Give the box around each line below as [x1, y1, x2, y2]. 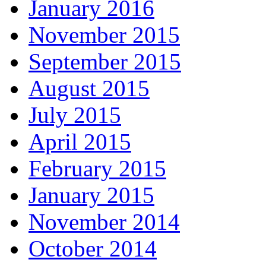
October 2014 [28, 236, 157, 262]
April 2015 [28, 129, 131, 155]
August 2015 [28, 75, 150, 102]
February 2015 [28, 156, 166, 182]
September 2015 [28, 49, 181, 75]
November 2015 [28, 22, 180, 48]
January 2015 [28, 182, 154, 208]
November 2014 [28, 209, 180, 235]
